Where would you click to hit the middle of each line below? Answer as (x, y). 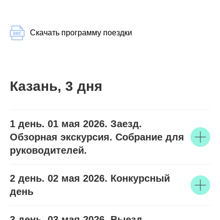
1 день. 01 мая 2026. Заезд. (76, 124)
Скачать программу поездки (81, 33)
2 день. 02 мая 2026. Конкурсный (90, 178)
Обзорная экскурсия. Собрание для (97, 137)
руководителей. (48, 150)
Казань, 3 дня (56, 86)
